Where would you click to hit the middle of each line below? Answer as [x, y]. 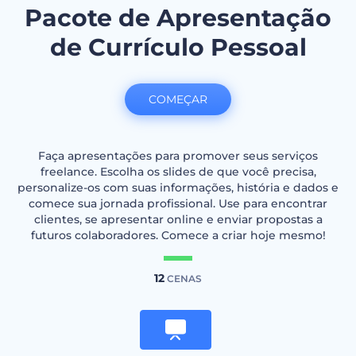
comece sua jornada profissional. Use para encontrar [178, 203]
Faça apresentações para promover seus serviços [178, 156]
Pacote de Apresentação [178, 18]
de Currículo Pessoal [178, 47]
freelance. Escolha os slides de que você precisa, [178, 172]
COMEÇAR [178, 99]
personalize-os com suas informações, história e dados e [178, 188]
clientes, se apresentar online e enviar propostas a [178, 219]
